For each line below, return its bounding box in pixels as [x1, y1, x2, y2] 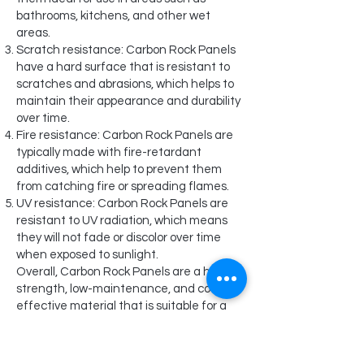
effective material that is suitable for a [16, 300, 227, 312]
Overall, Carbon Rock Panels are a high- [16, 266, 232, 278]
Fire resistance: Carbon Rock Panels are [16, 129, 233, 141]
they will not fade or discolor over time [16, 232, 221, 244]
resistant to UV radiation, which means [16, 214, 227, 227]
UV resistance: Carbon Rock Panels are [16, 197, 228, 210]
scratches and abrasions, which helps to [16, 78, 234, 90]
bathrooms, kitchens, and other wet [16, 10, 210, 22]
